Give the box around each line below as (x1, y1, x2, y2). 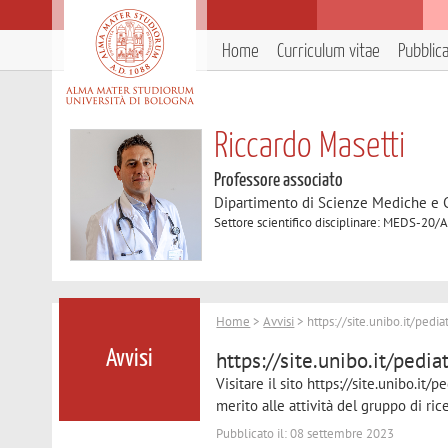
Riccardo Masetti (214, 130, 406, 164)
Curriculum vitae (277, 42, 380, 61)
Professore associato (214, 171, 344, 190)
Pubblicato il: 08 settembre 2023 (216, 424, 395, 442)
